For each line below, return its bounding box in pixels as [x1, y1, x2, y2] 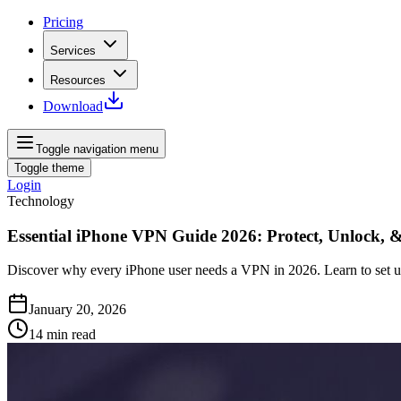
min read [47, 327, 96, 343]
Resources [50, 73, 106, 87]
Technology [7, 193, 74, 209]
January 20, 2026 [29, 302, 126, 318]
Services [50, 44, 96, 57]
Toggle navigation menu [36, 142, 158, 156]
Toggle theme [14, 161, 84, 175]
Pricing [43, 14, 83, 30]
